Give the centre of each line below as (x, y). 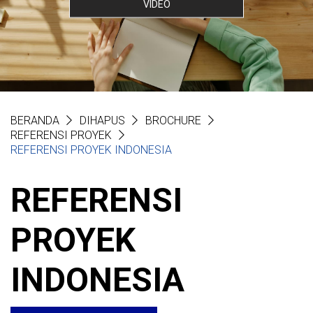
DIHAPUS (102, 121)
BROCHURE (173, 121)
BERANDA (35, 121)
